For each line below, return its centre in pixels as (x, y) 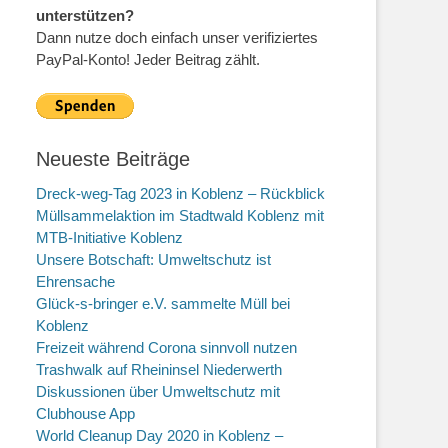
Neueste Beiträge (113, 158)
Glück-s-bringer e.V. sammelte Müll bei (163, 303)
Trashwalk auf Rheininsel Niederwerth (159, 369)
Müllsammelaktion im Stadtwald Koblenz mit (180, 215)
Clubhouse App (85, 413)
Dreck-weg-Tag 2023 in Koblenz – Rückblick (180, 193)
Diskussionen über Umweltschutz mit (158, 391)
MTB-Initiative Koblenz (109, 237)
